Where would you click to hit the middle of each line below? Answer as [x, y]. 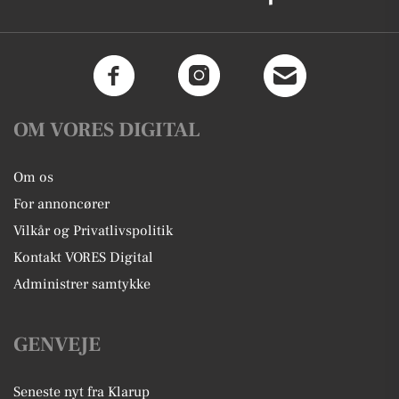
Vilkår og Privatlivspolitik [93, 230]
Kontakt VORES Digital [83, 257]
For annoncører [61, 204]
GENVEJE [57, 344]
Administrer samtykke [82, 284]
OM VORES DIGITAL [107, 130]
